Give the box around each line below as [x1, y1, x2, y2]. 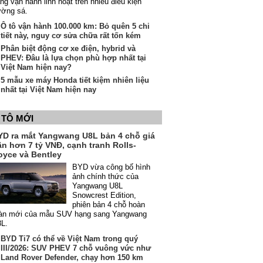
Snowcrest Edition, [72, 191, 136, 200]
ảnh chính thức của [72, 172, 139, 181]
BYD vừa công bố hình [72, 163, 150, 171]
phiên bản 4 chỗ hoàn [72, 200, 145, 209]
